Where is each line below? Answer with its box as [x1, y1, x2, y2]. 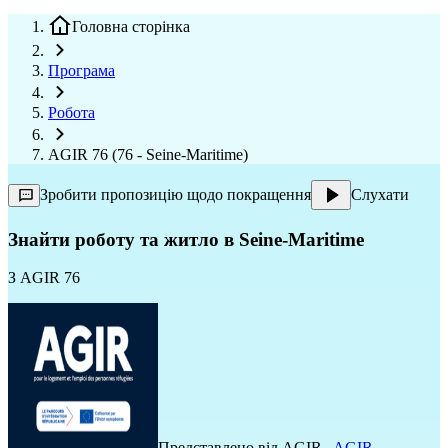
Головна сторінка [72, 18, 190, 35]
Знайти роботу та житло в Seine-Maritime [8, 228, 364, 250]
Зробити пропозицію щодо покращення [40, 186, 311, 203]
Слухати [351, 186, 409, 203]
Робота [48, 104, 95, 121]
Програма [48, 62, 115, 79]
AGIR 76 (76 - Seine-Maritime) [48, 146, 248, 163]
